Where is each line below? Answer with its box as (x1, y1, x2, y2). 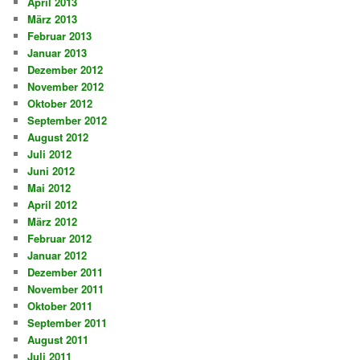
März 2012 (27, 214, 78, 230)
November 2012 (27, 79, 104, 95)
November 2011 (27, 281, 104, 297)
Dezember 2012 (27, 62, 104, 78)
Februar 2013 (27, 28, 92, 44)
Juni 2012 (27, 163, 76, 179)
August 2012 (27, 129, 89, 145)
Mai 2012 (27, 180, 72, 196)
